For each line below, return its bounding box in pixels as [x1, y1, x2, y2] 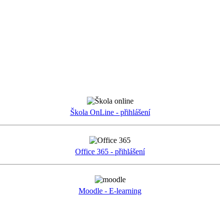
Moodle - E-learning [79, 187, 141, 195]
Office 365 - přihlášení [75, 147, 145, 156]
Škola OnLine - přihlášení [70, 108, 150, 117]
